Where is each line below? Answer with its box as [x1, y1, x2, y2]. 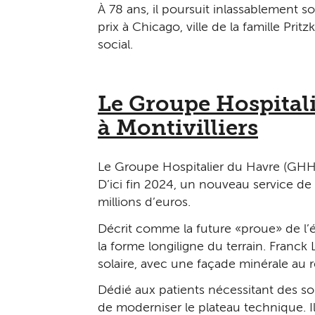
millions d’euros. [98, 196, 191, 210]
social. [98, 39, 133, 52]
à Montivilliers [98, 118, 258, 141]
